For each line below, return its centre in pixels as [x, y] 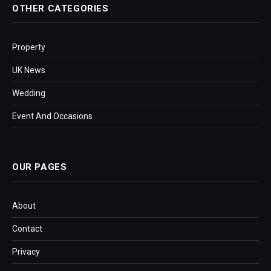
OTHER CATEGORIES [60, 9]
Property [29, 47]
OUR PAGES [40, 167]
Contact [27, 229]
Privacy [26, 252]
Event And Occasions [52, 116]
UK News [29, 70]
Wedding [29, 93]
